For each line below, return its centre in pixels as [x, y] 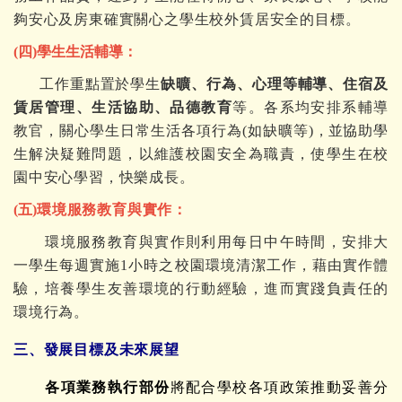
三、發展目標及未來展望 [96, 350]
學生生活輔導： [87, 52]
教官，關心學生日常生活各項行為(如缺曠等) [164, 131]
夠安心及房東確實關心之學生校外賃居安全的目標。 [187, 19]
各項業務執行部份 [108, 387]
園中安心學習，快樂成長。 [104, 177]
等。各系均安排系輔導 [310, 107]
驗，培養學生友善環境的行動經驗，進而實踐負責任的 [201, 288]
